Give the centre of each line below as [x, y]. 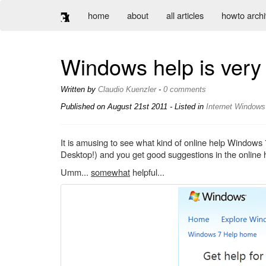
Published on [84, 107]
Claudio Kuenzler [127, 89]
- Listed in [187, 107]
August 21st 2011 [137, 107]
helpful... [147, 172]
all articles [185, 15]
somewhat [110, 172]
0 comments [185, 89]
